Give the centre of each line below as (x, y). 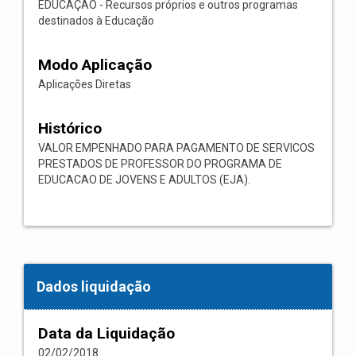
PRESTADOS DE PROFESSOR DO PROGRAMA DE (160, 164)
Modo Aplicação (95, 65)
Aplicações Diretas (85, 84)
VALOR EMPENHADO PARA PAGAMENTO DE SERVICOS (176, 148)
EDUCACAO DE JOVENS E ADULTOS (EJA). (144, 180)
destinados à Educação (96, 21)
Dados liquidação (94, 286)
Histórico (70, 128)
